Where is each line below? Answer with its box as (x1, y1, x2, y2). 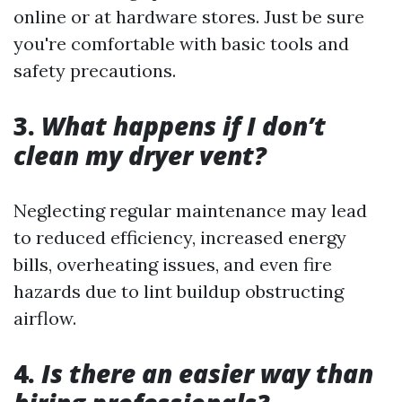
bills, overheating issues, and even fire (13, 252, 332, 275)
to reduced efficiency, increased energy (13, 225, 346, 249)
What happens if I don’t (41, 108, 326, 143)
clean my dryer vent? (13, 137, 267, 172)
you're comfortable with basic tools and (13, 31, 349, 55)
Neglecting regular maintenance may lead (13, 198, 367, 222)
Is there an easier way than (41, 355, 373, 390)
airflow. (13, 306, 76, 329)
